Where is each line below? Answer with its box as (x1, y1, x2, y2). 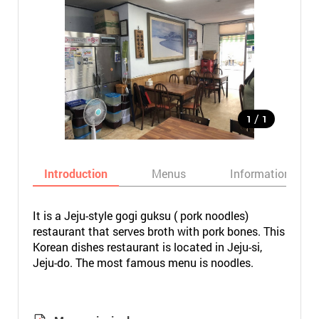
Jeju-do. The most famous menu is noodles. (32, 255, 253, 270)
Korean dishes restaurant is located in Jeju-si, (32, 239, 262, 254)
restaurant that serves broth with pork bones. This (32, 224, 285, 239)
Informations (229, 166, 296, 181)
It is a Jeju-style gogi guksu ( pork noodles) (32, 208, 249, 223)
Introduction (43, 166, 108, 181)
